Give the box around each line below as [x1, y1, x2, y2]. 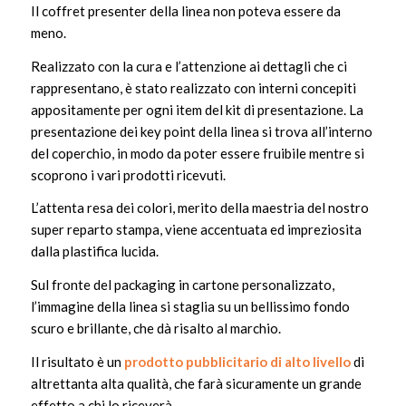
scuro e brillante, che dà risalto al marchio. [30, 320, 281, 336]
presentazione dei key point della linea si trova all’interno [30, 122, 372, 140]
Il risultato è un [30, 353, 124, 370]
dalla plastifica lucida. [30, 243, 159, 260]
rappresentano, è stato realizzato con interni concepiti [30, 79, 356, 96]
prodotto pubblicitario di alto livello [123, 353, 351, 370]
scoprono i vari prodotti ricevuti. [30, 166, 226, 183]
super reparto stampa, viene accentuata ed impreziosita [30, 221, 362, 238]
